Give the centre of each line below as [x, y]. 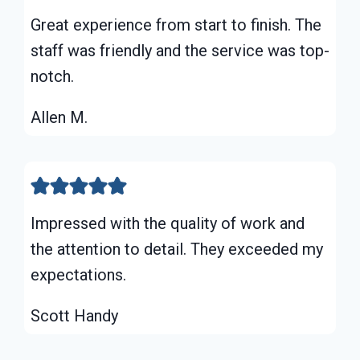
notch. [52, 76]
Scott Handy [74, 315]
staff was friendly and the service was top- [180, 50]
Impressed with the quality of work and [168, 223]
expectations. [78, 274]
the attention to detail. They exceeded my [177, 249]
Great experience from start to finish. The [176, 25]
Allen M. [59, 117]
